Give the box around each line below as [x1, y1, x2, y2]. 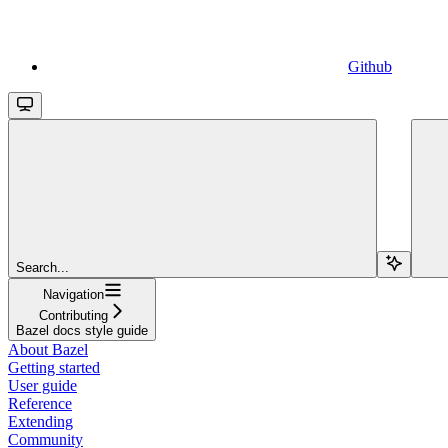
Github [348, 57, 392, 75]
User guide [8, 376, 77, 394]
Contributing [38, 307, 108, 323]
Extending [8, 412, 73, 430]
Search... [16, 259, 69, 275]
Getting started [8, 358, 100, 376]
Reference [8, 394, 72, 412]
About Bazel [8, 340, 88, 358]
